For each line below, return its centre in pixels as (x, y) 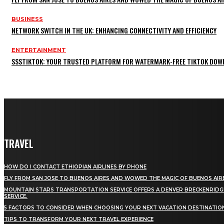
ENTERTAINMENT (39, 50)
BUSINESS (27, 19)
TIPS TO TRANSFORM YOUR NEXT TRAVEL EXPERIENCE (79, 219)
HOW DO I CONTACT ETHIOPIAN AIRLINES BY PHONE (75, 167)
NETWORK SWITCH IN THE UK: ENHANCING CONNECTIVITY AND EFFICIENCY (114, 30)
